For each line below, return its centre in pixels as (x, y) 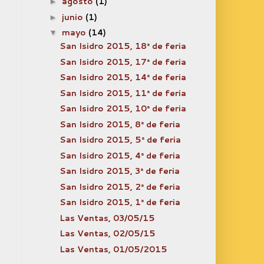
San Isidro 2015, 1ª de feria (120, 202)
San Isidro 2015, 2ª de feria (120, 187)
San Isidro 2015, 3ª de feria (119, 171)
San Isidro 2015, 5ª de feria (120, 140)
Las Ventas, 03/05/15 (107, 218)
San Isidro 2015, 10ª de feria (123, 108)
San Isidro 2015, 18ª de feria (123, 46)
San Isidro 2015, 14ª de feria (123, 77)
